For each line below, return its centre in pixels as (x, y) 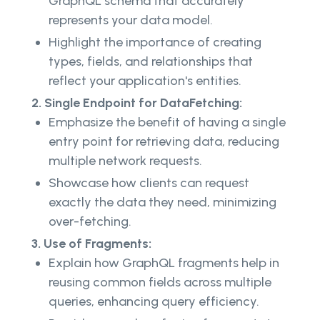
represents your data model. (131, 20)
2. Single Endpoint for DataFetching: (137, 103)
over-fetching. (90, 222)
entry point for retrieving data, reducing (164, 142)
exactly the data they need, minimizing (162, 202)
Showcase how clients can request (149, 183)
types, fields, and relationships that (151, 62)
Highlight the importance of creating (155, 42)
